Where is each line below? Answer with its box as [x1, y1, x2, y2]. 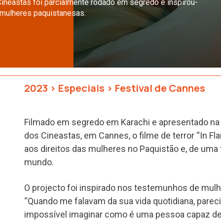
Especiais [58, 81, 105, 95]
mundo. [24, 156, 54, 167]
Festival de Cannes [115, 81, 205, 95]
